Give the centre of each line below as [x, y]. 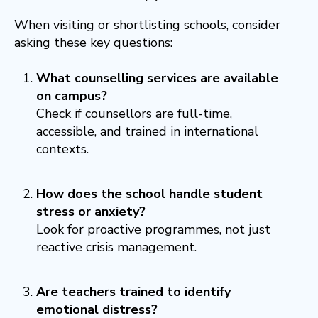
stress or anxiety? [91, 212]
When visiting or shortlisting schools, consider [147, 25]
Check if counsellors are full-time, [134, 114]
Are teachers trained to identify [133, 291]
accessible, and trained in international [147, 132]
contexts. [62, 149]
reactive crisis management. [116, 247]
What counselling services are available [157, 78]
